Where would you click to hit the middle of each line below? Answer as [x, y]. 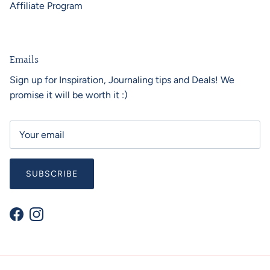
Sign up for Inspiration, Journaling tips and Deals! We [122, 80]
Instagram [57, 221]
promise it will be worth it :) [69, 95]
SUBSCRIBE [52, 174]
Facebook [37, 221]
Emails [24, 60]
